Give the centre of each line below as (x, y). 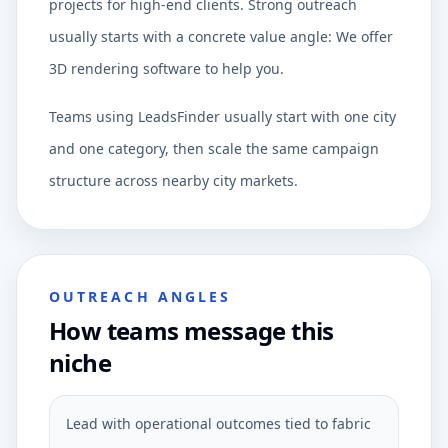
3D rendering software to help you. (166, 68)
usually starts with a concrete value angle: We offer (221, 36)
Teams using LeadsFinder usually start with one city (222, 116)
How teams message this (191, 330)
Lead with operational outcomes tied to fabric (218, 423)
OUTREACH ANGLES (140, 296)
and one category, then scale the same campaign (214, 148)
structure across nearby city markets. (173, 180)
